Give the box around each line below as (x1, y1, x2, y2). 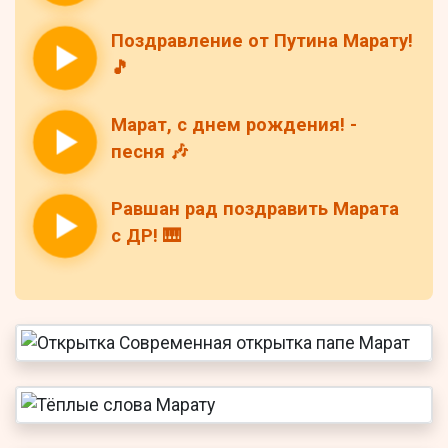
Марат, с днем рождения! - (111, 114, 357, 137)
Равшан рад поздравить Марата (111, 198, 399, 221)
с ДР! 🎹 (111, 225, 181, 248)
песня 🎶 (111, 141, 188, 164)
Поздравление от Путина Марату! (111, 30, 413, 53)
